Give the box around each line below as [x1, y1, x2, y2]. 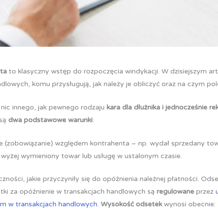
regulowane [157, 187, 195, 196]
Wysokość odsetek [101, 200, 163, 209]
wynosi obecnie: [162, 200, 216, 209]
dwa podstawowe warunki [8, 115, 93, 124]
